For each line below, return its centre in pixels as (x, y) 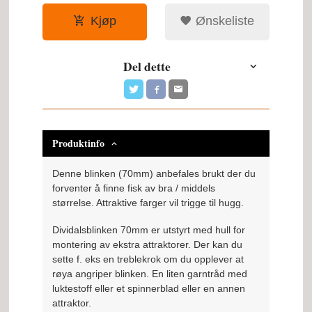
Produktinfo (79, 143)
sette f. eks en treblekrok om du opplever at (148, 259)
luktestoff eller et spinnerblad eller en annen (149, 288)
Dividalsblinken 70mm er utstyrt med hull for (149, 229)
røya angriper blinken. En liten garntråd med (150, 273)
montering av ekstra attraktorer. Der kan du (148, 244)
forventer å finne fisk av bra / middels (134, 188)
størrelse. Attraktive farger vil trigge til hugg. (148, 203)
